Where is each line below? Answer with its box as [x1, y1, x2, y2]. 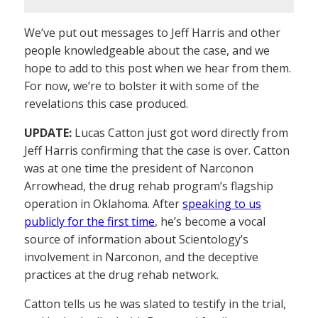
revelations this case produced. [24, 96, 188, 111]
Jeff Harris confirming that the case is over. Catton [24, 143, 290, 158]
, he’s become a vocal [155, 214, 265, 229]
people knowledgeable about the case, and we [24, 43, 270, 58]
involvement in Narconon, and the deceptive [24, 249, 258, 265]
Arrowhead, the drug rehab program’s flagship [24, 178, 273, 194]
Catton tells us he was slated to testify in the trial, [24, 296, 286, 312]
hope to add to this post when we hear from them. [24, 60, 291, 76]
